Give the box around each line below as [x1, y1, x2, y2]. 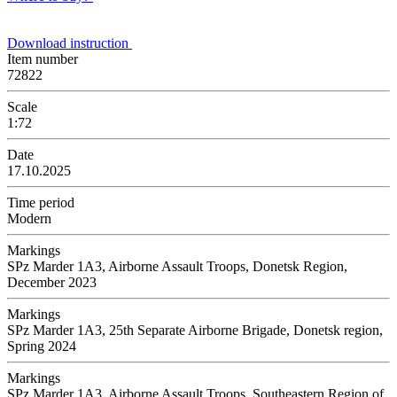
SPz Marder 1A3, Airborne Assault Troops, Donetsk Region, [7, 258, 347, 274]
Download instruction [7, 35, 132, 51]
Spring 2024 [7, 338, 76, 354]
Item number [7, 51, 78, 66]
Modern [7, 210, 51, 226]
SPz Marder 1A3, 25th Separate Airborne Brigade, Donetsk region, [7, 322, 383, 338]
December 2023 [7, 274, 97, 290]
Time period [7, 194, 74, 210]
